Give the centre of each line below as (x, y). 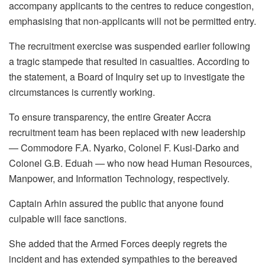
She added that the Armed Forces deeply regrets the (118, 243)
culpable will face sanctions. (68, 218)
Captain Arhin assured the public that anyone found (116, 203)
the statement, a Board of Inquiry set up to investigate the (127, 76)
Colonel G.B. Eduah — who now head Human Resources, (130, 163)
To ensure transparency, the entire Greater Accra (110, 117)
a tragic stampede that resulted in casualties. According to (129, 61)
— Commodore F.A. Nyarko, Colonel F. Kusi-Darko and (124, 147)
